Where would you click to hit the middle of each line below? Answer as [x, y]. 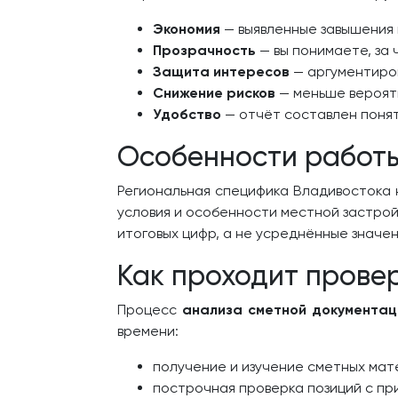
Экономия [187, 29]
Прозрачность [204, 50]
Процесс [150, 310]
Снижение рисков [214, 93]
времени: [148, 331]
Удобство [187, 114]
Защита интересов [221, 72]
